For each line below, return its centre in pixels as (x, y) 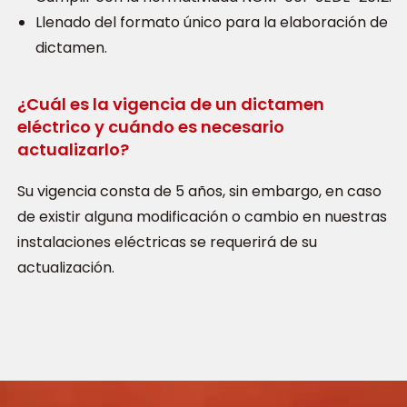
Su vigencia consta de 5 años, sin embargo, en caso (199, 191)
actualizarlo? (73, 149)
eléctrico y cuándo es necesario (151, 126)
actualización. (66, 267)
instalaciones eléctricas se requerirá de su (167, 242)
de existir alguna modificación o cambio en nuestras (202, 216)
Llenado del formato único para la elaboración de (212, 22)
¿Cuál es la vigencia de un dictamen (171, 104)
